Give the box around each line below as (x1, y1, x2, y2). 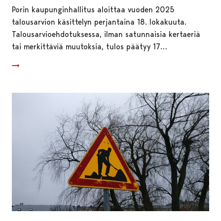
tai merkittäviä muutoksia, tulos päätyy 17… (12, 41, 167, 51)
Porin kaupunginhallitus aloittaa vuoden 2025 (12, 4, 175, 14)
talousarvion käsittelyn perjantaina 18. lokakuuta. (12, 17, 186, 27)
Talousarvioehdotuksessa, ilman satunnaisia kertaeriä (12, 29, 200, 39)
